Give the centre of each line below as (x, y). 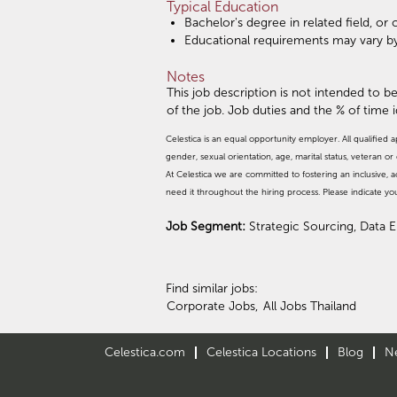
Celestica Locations (261, 352)
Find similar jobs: (212, 288)
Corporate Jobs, (212, 306)
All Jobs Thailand (310, 306)
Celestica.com (145, 352)
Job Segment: (207, 226)
